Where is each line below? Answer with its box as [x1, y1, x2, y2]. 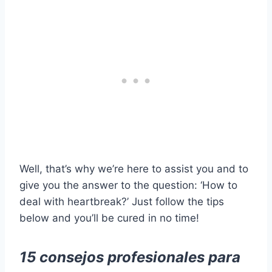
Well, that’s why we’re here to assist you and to [19, 162, 248, 175]
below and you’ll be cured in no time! [19, 211, 199, 224]
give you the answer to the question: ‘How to [19, 178, 237, 191]
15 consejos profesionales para [19, 248, 240, 266]
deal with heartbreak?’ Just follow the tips [19, 195, 224, 208]
